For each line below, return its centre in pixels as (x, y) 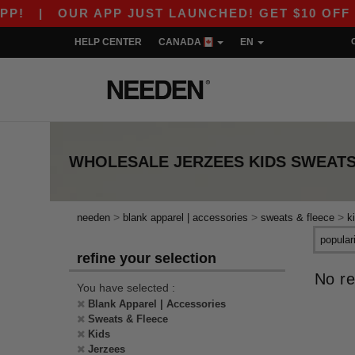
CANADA (181, 42)
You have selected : (126, 288)
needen (94, 218)
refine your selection (147, 258)
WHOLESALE (119, 162)
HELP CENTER (108, 42)
